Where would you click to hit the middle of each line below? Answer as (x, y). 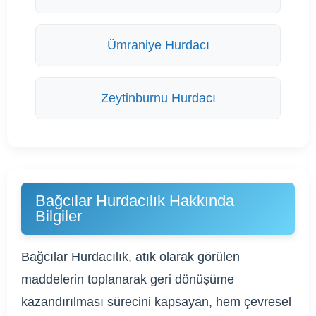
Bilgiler (59, 216)
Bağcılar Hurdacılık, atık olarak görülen (130, 256)
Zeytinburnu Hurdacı (158, 98)
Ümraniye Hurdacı (158, 45)
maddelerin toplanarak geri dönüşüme (128, 279)
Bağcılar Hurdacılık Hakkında (135, 200)
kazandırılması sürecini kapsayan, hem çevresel (156, 302)
